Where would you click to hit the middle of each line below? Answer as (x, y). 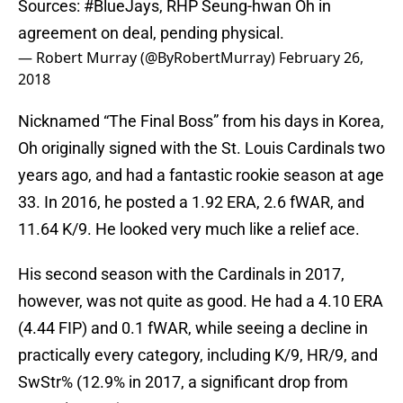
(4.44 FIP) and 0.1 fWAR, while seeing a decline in (193, 328)
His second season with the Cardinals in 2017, (181, 274)
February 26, (321, 58)
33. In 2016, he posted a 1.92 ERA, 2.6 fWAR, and (191, 202)
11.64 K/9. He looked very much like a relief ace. (189, 229)
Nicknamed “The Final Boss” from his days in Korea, (201, 121)
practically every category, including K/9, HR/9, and (198, 355)
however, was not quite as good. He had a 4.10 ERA (201, 301)
